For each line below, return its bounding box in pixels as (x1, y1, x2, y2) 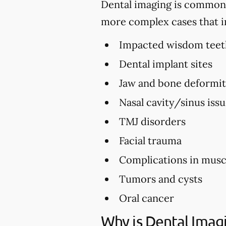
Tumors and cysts (119, 172, 202, 185)
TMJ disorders (119, 115, 186, 128)
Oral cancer (119, 191, 174, 204)
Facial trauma (119, 134, 182, 147)
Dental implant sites (119, 57, 212, 70)
